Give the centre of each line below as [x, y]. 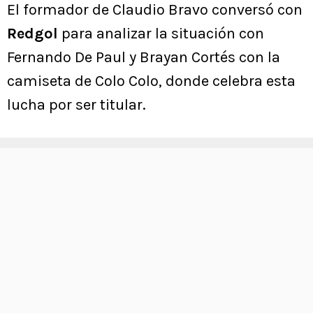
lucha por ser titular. [77, 104]
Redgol [32, 33]
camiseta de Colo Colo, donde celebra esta [151, 81]
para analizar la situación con [161, 33]
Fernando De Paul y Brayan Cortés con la [144, 57]
